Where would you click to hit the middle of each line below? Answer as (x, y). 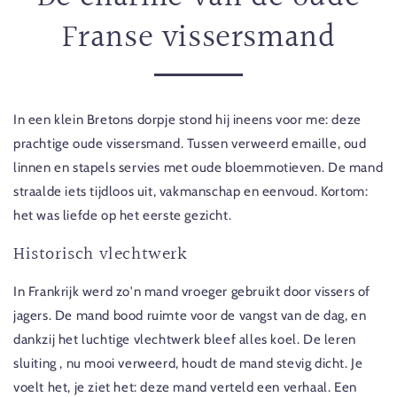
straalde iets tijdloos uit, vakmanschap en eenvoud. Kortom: (191, 191)
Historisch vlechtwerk (101, 254)
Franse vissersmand (198, 38)
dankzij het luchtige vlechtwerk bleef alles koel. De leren (185, 340)
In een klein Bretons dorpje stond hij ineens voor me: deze (187, 120)
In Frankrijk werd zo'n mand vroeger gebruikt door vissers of (192, 292)
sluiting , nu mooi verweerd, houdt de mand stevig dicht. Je (188, 364)
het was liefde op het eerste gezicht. (123, 215)
